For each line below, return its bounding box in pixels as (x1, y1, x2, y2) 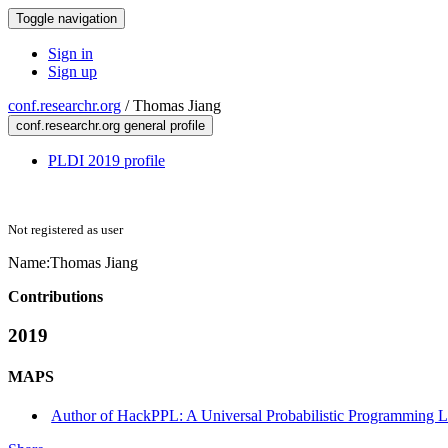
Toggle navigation (16, 11, 117, 26)
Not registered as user (8, 222, 123, 237)
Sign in (48, 45, 93, 62)
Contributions (8, 288, 103, 305)
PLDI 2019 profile (48, 152, 165, 169)
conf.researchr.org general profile (16, 118, 205, 133)
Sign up (48, 63, 97, 80)
